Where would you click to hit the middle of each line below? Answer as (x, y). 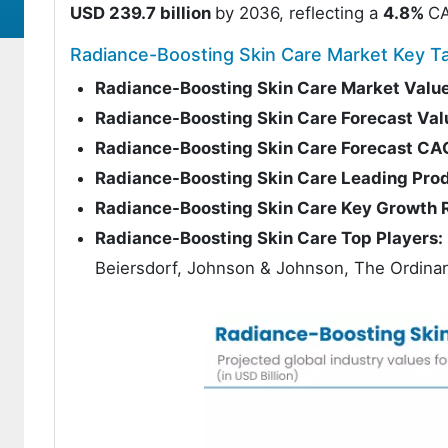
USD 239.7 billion (142, 13)
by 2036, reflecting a (299, 13)
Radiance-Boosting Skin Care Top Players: (269, 238)
